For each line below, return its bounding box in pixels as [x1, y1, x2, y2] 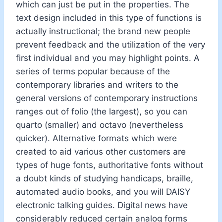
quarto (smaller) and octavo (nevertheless [16, 119, 183, 130]
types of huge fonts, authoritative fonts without [16, 160, 203, 170]
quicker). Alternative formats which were [16, 133, 177, 143]
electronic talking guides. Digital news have [16, 200, 188, 210]
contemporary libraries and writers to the [16, 79, 178, 90]
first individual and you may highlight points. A [16, 53, 200, 63]
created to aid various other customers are [16, 146, 186, 157]
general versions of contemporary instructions [16, 93, 198, 103]
